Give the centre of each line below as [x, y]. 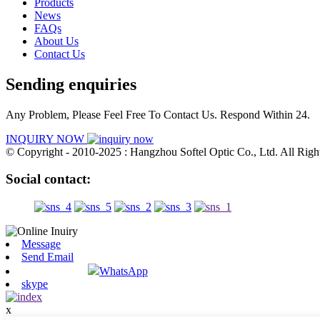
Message [41, 244]
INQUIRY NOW [46, 139]
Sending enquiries [71, 84]
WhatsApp [123, 271]
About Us [56, 41]
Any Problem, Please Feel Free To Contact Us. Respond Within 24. [158, 114]
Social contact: [48, 179]
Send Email [47, 257]
